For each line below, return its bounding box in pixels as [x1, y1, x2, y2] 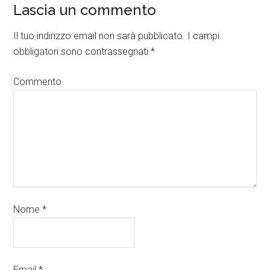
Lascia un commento [13, 1, 157, 19]
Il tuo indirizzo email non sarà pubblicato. [13, 30, 186, 42]
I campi [185, 30, 220, 42]
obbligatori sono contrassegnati [13, 46, 151, 58]
